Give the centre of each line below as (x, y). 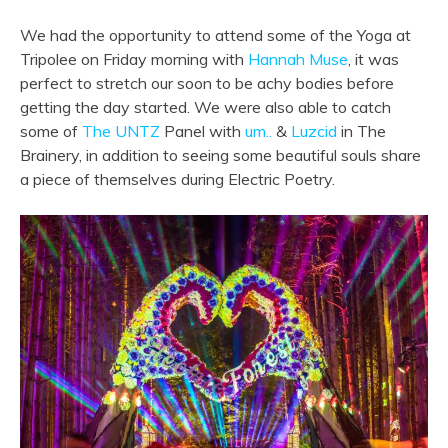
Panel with (202, 131)
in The (361, 131)
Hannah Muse (298, 59)
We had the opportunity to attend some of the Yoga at (215, 35)
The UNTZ (121, 131)
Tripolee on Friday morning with (134, 59)
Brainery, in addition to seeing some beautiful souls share (220, 155)
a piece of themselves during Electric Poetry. (177, 179)
